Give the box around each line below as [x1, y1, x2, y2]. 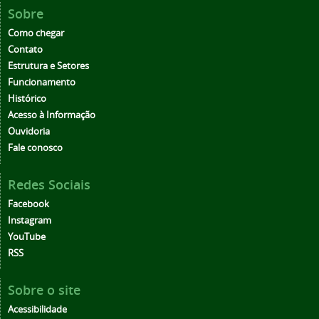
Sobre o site [8, 281, 80, 299]
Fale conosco [8, 142, 63, 155]
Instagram [8, 214, 51, 227]
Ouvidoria [8, 125, 50, 138]
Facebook [8, 198, 49, 211]
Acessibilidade [8, 303, 67, 316]
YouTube [8, 231, 46, 244]
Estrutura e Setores [8, 60, 89, 73]
